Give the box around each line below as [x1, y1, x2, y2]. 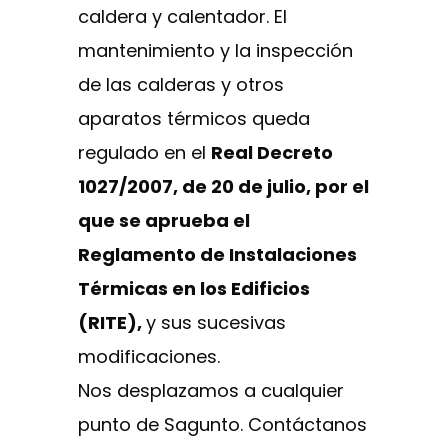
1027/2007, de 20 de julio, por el [78, 173, 369, 199]
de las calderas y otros [78, 71, 284, 97]
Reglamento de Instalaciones [78, 241, 357, 267]
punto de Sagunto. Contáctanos [78, 411, 367, 437]
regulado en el [78, 139, 211, 165]
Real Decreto [211, 139, 333, 165]
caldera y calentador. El [78, 3, 287, 29]
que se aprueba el [78, 207, 250, 233]
